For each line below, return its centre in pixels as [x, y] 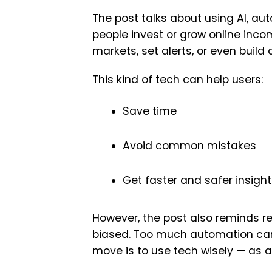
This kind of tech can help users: [178, 80]
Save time [150, 111]
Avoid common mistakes [189, 146]
